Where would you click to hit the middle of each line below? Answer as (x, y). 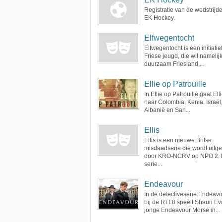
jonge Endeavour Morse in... (182, 210)
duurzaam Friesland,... (174, 64)
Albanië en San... (167, 110)
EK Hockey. (160, 18)
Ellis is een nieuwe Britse (178, 140)
